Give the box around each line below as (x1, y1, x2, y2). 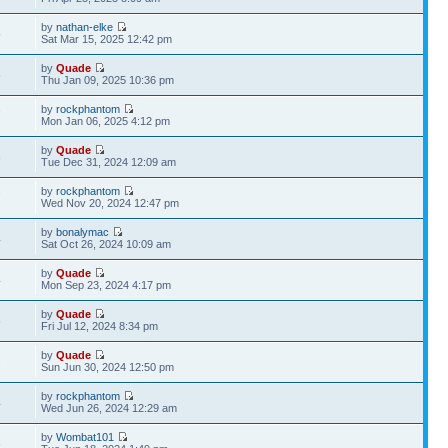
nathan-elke (56, 20, 114, 33)
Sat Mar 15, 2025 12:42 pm (41, 32, 173, 45)
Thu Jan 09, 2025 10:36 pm (41, 73, 175, 86)
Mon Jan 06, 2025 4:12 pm (41, 114, 171, 127)
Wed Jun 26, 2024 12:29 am (41, 401, 178, 414)
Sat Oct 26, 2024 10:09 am (41, 237, 172, 250)
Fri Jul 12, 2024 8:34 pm (41, 319, 159, 332)
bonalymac (56, 225, 110, 238)
